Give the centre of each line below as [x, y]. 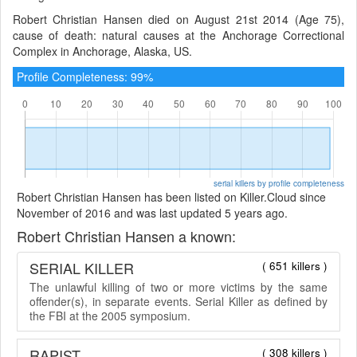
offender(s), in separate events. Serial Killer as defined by [178, 301]
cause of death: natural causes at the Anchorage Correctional [178, 35]
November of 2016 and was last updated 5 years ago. [152, 212]
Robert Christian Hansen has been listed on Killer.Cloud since [171, 196]
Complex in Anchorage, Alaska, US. [102, 51]
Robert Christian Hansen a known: [126, 235]
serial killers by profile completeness [279, 182]
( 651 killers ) [295, 265]
